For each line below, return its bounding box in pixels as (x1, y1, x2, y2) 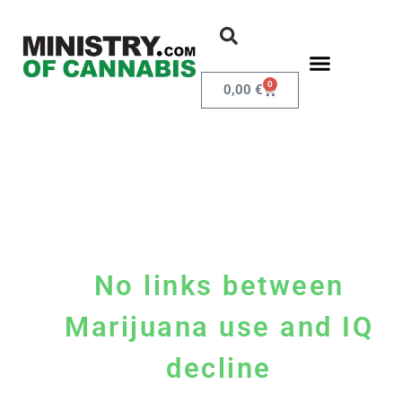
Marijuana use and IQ (65, 310, 373, 344)
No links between (93, 269, 345, 302)
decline (166, 352, 272, 385)
